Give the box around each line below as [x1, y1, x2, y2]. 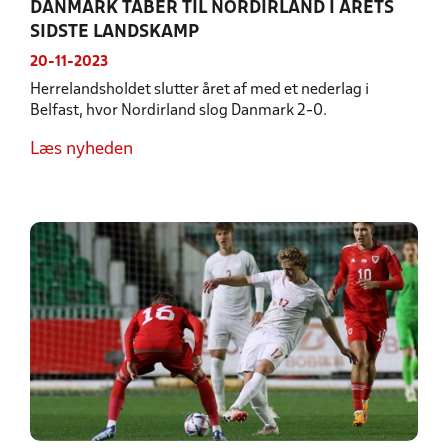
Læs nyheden [30, 141, 133, 159]
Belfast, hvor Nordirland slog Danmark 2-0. [30, 104, 327, 119]
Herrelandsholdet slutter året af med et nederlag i [30, 83, 369, 98]
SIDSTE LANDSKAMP [30, 24, 199, 42]
